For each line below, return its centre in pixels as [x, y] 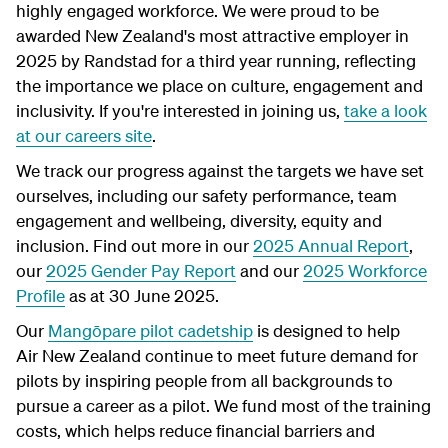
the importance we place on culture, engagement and [219, 85]
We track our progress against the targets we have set [220, 170]
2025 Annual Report [331, 245]
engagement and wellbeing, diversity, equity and [199, 220]
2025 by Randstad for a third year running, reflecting [216, 60]
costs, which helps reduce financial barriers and [195, 430]
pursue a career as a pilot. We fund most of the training [223, 405]
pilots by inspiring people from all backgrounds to [204, 380]
